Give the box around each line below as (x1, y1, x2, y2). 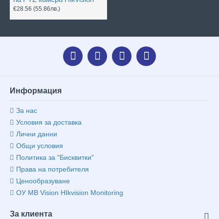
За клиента (10, 210, 52, 218)
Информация (10, 87, 62, 95)
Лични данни (16, 130, 57, 138)
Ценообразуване (16, 177, 70, 185)
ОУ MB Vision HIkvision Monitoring (16, 189, 123, 197)
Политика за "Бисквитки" (16, 153, 94, 161)
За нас (16, 107, 37, 114)
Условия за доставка (16, 118, 82, 126)
